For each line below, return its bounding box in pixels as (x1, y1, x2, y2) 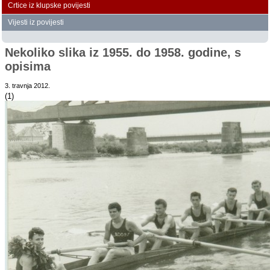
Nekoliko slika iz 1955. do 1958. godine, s (5, 46, 242, 60)
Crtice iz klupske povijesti (8, 1, 91, 10)
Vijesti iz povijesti (8, 18, 64, 27)
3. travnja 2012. (5, 82, 51, 90)
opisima (5, 60, 51, 74)
